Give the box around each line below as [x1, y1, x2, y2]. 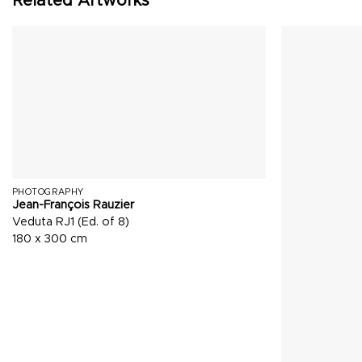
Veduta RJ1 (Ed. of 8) [11, 216, 129, 228]
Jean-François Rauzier [11, 199, 134, 211]
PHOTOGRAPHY [11, 187, 84, 196]
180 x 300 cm [11, 233, 87, 245]
